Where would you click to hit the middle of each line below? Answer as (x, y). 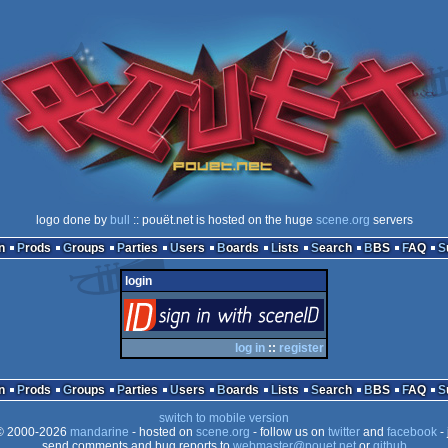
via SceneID (224, 347)
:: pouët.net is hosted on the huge (222, 220)
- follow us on (288, 432)
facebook (411, 432)
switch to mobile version (224, 418)
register (301, 348)
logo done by (72, 220)
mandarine (99, 432)
